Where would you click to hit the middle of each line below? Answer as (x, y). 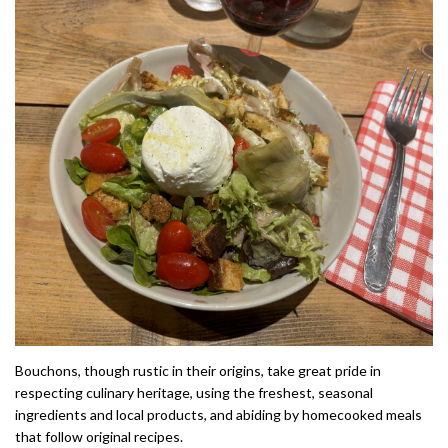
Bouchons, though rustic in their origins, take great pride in (198, 370)
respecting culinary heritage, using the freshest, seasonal (194, 392)
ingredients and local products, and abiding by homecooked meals (218, 414)
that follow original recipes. (99, 436)
